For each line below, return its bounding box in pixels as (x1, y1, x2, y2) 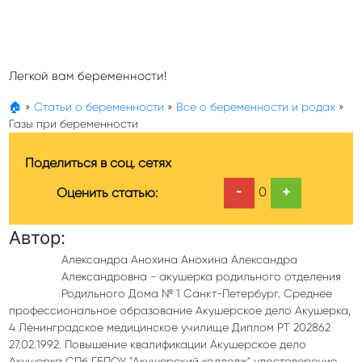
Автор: (9, 227, 65, 249)
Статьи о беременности (34, 100, 164, 114)
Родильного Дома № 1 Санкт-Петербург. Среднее (61, 287, 332, 301)
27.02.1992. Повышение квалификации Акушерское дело (9, 338, 306, 351)
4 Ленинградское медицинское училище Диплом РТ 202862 (9, 321, 330, 335)
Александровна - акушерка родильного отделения (61, 270, 341, 284)
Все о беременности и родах (176, 100, 335, 114)
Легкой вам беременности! (9, 69, 166, 84)
